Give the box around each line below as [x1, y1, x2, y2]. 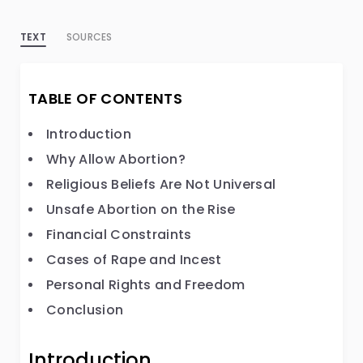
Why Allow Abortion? [46, 150, 186, 169]
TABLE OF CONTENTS [28, 88, 183, 109]
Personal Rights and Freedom [46, 275, 246, 294]
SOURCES [66, 30, 113, 44]
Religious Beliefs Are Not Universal [46, 175, 276, 194]
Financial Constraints [46, 225, 192, 244]
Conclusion [46, 301, 124, 319]
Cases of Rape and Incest [46, 250, 222, 269]
